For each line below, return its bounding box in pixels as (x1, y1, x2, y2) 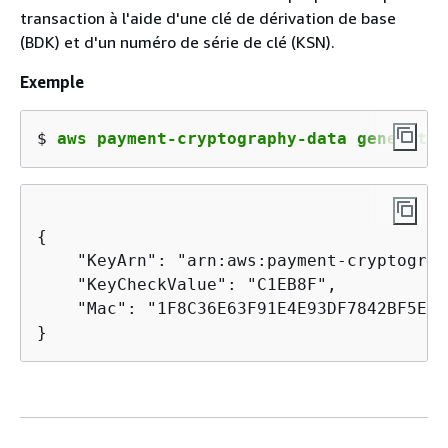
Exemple (20, 72, 84, 92)
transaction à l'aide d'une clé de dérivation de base (20, 8, 396, 28)
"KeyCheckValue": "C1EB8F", (37, 275, 337, 294)
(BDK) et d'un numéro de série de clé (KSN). (20, 32, 335, 52)
